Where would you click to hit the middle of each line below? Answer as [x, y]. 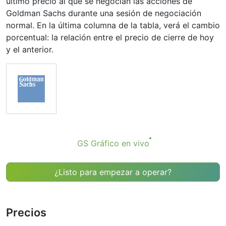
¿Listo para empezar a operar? [113, 172]
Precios [26, 212]
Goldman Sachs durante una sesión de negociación [104, 13]
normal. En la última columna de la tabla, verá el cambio [113, 25]
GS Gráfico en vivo [113, 143]
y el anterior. [30, 49]
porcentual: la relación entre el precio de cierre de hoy [110, 37]
